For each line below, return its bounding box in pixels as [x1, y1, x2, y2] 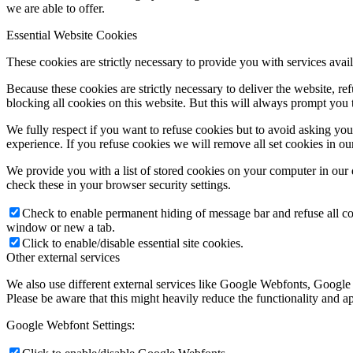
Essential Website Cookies [6, 28, 137, 43]
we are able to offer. [6, 2, 105, 16]
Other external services [6, 251, 120, 265]
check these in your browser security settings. [6, 178, 231, 192]
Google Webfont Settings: [6, 318, 135, 333]
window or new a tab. [6, 221, 115, 235]
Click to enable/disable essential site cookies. [22, 236, 243, 251]
